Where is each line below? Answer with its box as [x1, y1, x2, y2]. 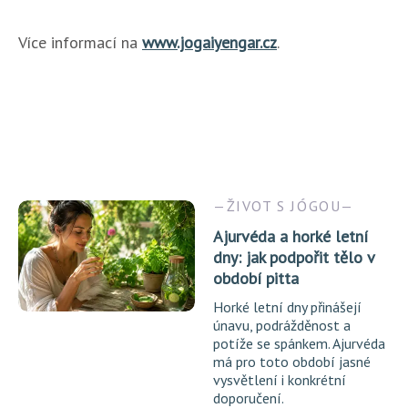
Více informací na [18, 31, 142, 53]
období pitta [213, 267, 299, 289]
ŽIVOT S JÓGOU [226, 196, 342, 215]
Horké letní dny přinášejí [213, 297, 362, 316]
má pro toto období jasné [213, 352, 371, 371]
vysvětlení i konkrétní [213, 370, 346, 389]
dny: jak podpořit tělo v [213, 246, 374, 268]
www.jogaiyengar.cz [142, 31, 277, 53]
